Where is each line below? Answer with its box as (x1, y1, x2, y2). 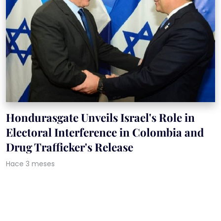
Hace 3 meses (6, 159, 55, 169)
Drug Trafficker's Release (6, 140, 133, 155)
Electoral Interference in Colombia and (6, 125, 204, 140)
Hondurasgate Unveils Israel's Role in (6, 110, 195, 125)
